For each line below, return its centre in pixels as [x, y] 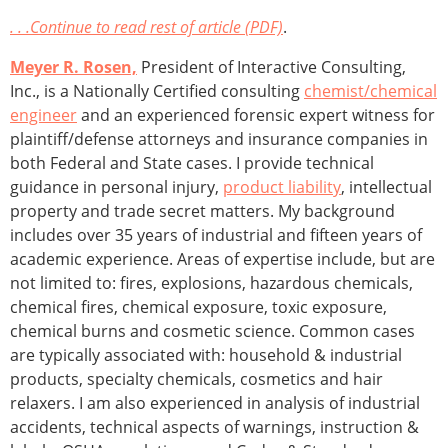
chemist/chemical [370, 91]
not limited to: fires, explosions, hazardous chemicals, [211, 283]
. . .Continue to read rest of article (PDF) [146, 27]
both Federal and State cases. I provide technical [192, 163]
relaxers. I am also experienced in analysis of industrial [215, 403]
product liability [282, 187]
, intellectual [386, 187]
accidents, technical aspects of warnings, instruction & [214, 427]
